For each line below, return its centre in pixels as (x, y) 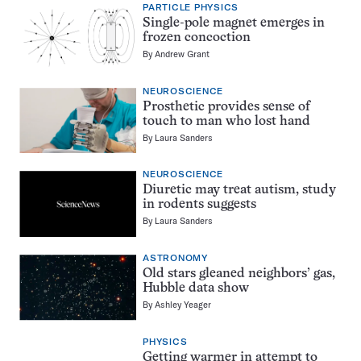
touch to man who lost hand (226, 121)
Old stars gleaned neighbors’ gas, (239, 274)
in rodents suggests (199, 205)
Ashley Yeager (183, 305)
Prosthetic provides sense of (226, 107)
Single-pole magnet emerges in (234, 24)
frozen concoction (197, 38)
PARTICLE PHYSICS (191, 8)
